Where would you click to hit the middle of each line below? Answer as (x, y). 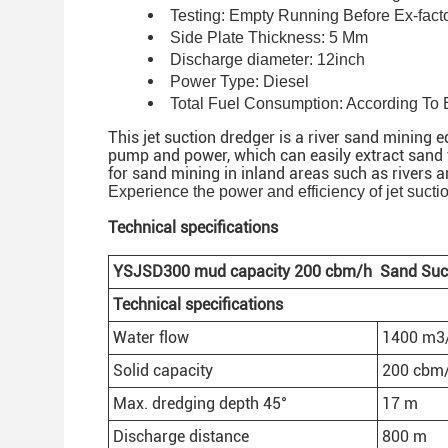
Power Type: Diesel (239, 81)
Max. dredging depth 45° (200, 403)
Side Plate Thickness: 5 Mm (269, 37)
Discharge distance (181, 436)
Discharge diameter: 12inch (267, 59)
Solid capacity (163, 370)
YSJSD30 (147, 271)
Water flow (151, 337)
